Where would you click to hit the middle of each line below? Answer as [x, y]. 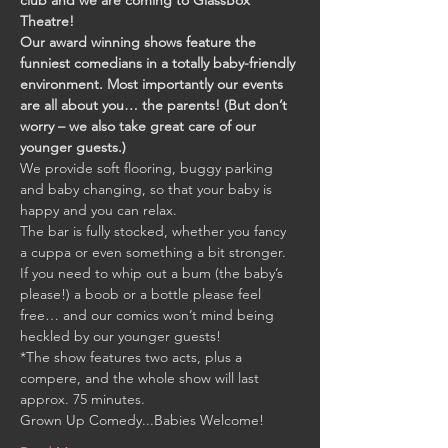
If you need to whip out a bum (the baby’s [153, 273]
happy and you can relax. [100, 210]
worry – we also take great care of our [140, 126]
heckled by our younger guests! [120, 336]
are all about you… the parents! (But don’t [155, 105]
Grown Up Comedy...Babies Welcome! [142, 420]
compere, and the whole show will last [141, 378]
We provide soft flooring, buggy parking [148, 168]
